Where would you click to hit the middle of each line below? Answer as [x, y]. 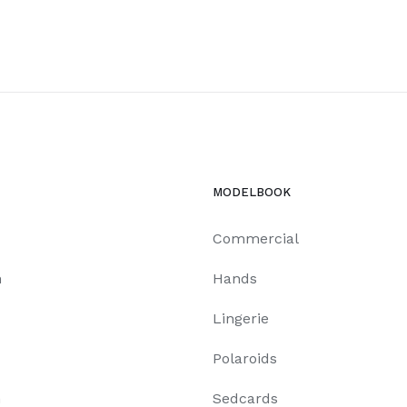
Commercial [256, 238]
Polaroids [245, 358]
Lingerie [241, 318]
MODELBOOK [252, 192]
